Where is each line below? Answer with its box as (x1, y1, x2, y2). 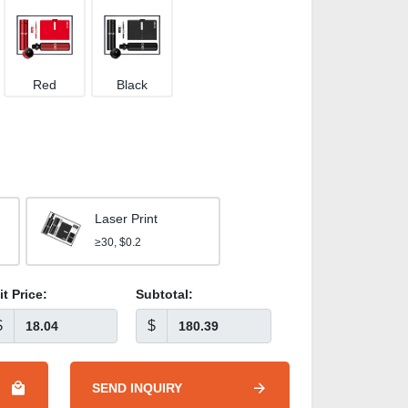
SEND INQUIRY (92, 381, 182, 395)
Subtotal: (136, 287, 194, 301)
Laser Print (95, 211, 158, 226)
